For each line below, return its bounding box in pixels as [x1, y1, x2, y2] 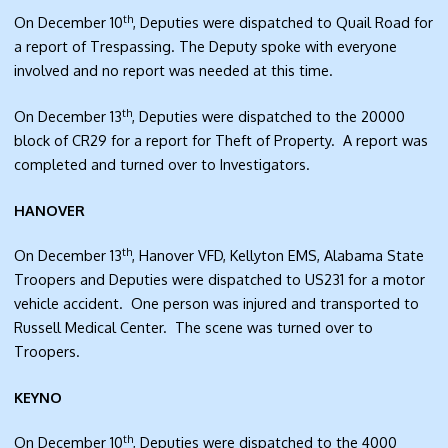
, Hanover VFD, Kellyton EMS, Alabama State [132, 246, 425, 265]
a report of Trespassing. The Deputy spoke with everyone [14, 37, 398, 56]
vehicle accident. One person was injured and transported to [14, 294, 420, 313]
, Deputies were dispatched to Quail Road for [133, 13, 434, 32]
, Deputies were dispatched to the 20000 [132, 107, 406, 126]
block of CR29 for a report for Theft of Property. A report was [14, 131, 429, 150]
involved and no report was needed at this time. [14, 61, 338, 80]
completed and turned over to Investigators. [14, 155, 315, 174]
